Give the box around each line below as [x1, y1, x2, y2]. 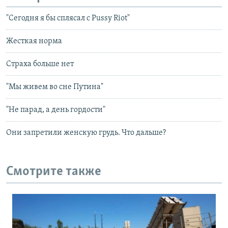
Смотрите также [6, 165, 101, 179]
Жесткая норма [6, 37, 62, 46]
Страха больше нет [6, 60, 74, 69]
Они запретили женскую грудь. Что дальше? [6, 129, 166, 137]
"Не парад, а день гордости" [6, 106, 105, 115]
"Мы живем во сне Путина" [6, 83, 103, 92]
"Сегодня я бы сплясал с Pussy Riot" [6, 14, 130, 23]
